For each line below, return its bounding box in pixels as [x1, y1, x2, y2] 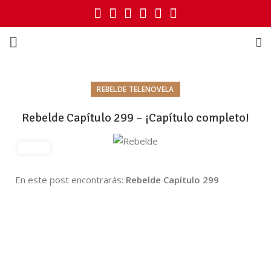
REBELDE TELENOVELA [97, 84, 174, 94]
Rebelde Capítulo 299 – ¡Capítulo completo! [22, 110, 249, 125]
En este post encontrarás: [15, 173, 126, 186]
